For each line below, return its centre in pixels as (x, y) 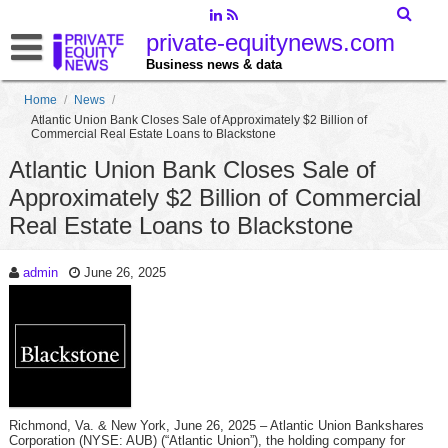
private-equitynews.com (270, 42)
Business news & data (213, 64)
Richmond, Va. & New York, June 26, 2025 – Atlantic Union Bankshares (216, 425)
